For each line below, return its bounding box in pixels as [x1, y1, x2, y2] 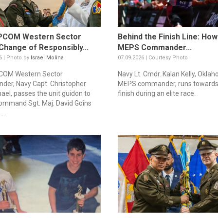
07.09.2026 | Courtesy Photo [117, 54, 188, 61]
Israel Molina [31, 54, 64, 61]
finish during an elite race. [117, 90, 196, 98]
